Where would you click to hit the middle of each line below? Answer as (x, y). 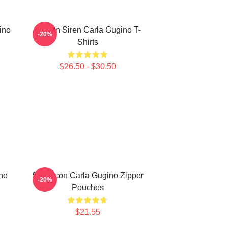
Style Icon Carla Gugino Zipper (88, 175)
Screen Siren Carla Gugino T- (88, 30)
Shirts (88, 42)
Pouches (88, 188)
